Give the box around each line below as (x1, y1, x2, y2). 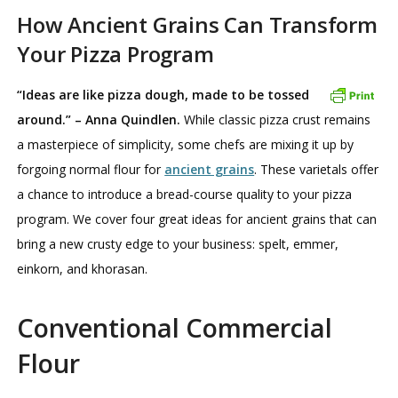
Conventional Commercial (17, 310, 333, 346)
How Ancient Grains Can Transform (17, 10, 378, 40)
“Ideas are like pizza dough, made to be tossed (17, 86, 310, 104)
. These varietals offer (254, 161, 379, 179)
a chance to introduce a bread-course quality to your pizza (17, 186, 353, 203)
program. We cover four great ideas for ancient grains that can (17, 211, 378, 228)
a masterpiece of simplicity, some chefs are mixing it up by (17, 136, 354, 154)
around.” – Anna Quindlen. (17, 111, 181, 129)
